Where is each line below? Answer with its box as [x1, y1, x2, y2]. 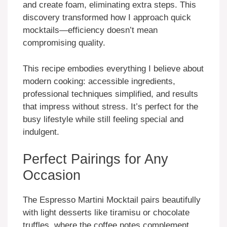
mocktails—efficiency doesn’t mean [23, 25, 158, 35]
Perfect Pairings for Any [23, 152, 168, 167]
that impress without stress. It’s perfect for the [23, 101, 198, 111]
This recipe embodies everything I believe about [23, 63, 204, 73]
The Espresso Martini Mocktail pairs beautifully [23, 195, 201, 205]
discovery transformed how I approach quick [23, 13, 191, 23]
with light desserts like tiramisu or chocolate [23, 208, 190, 218]
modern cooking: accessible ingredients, [23, 76, 175, 86]
